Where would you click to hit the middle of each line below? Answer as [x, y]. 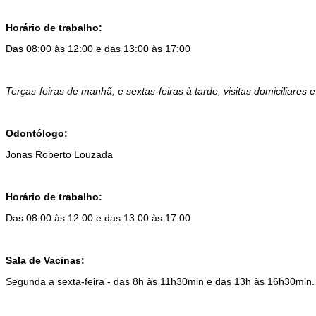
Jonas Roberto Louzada [59, 154]
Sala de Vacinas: [45, 260]
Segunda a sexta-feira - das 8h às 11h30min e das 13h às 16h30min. [160, 281]
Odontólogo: [37, 133]
